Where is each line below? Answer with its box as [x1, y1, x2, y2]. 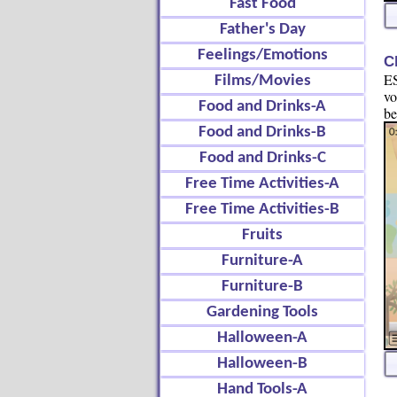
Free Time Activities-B [185, 201, 339, 218]
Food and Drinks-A [198, 98, 326, 115]
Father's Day [219, 21, 306, 38]
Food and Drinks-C [198, 150, 326, 167]
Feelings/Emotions [197, 47, 328, 64]
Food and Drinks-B [198, 124, 326, 141]
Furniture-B [222, 278, 303, 295]
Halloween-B [217, 355, 307, 372]
